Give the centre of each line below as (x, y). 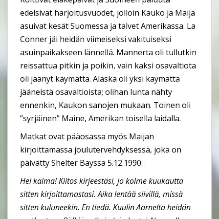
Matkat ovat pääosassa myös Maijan (87, 136)
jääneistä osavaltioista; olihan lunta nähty (96, 92)
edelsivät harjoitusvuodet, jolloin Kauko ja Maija (108, 12)
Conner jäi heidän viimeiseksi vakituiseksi (96, 39)
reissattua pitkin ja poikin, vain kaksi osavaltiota (108, 65)
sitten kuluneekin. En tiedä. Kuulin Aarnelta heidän (105, 207)
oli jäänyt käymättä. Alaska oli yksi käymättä (100, 78)
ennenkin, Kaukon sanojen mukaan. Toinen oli (105, 105)
